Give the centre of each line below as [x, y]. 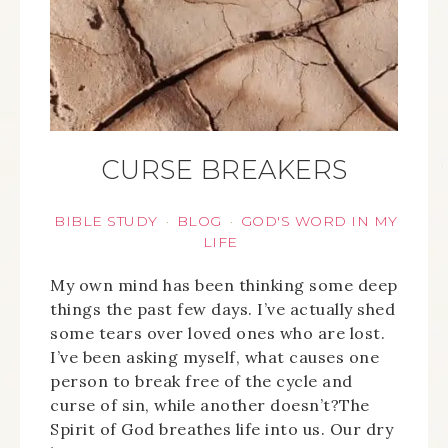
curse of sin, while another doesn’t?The [210, 405]
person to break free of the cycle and [201, 381]
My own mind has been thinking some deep [224, 285]
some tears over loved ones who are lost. [217, 333]
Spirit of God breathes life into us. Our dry [221, 429]
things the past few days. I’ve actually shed [222, 309]
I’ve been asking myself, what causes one [214, 357]
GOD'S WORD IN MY [319, 221]
